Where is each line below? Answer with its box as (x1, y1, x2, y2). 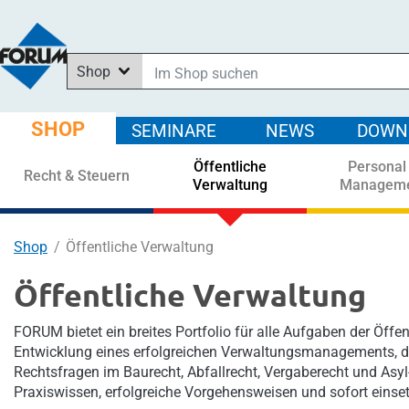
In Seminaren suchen (76, 160, 211, 177)
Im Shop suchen (76, 91, 180, 109)
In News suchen (76, 114, 177, 131)
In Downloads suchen (76, 137, 215, 154)
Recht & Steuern (24, 167, 130, 184)
